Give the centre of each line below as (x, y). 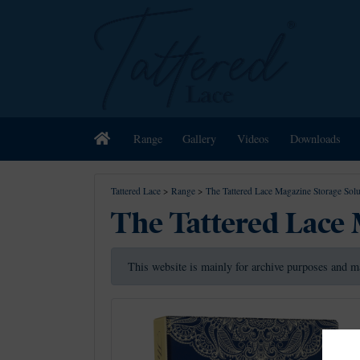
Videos (253, 139)
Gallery (200, 139)
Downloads (315, 139)
